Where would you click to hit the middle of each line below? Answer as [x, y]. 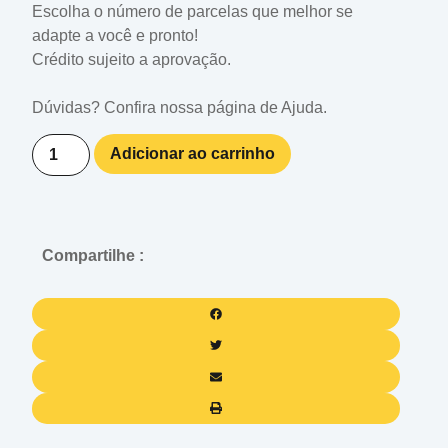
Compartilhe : [93, 256]
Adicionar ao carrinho [193, 154]
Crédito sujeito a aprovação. [131, 59]
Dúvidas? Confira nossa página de [156, 107]
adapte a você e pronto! [115, 35]
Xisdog [58, 141]
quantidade [74, 205]
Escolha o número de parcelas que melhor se [192, 11]
